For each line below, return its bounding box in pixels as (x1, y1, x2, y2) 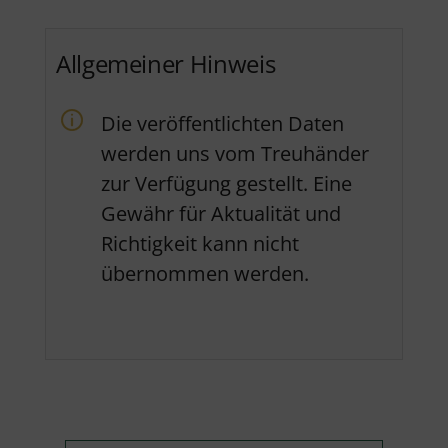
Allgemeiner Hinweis (56, 47, 276, 81)
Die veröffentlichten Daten (101, 110, 344, 138)
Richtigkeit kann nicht (101, 230, 299, 258)
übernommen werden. (101, 260, 309, 288)
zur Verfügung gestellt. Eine (101, 170, 352, 198)
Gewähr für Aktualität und (101, 200, 341, 228)
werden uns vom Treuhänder (101, 140, 369, 168)
